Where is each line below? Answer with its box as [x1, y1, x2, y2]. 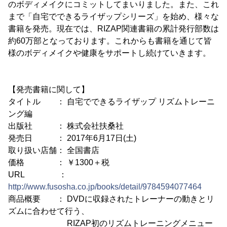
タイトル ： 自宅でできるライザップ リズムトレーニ [8, 97, 215, 106]
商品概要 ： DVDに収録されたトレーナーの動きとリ [8, 195, 214, 203]
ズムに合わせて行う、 [8, 207, 89, 215]
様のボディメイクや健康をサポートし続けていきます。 [8, 49, 211, 57]
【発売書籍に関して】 [8, 85, 89, 94]
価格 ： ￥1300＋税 [8, 158, 109, 167]
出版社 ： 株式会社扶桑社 [8, 122, 124, 130]
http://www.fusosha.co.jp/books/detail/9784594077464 [8, 182, 202, 191]
